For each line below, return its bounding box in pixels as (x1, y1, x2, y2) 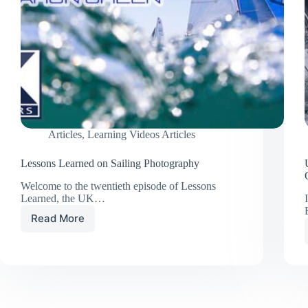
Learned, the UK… (21, 192, 105, 204)
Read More (31, 212, 85, 225)
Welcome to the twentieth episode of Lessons (21, 179, 216, 192)
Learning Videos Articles (87, 129, 195, 141)
